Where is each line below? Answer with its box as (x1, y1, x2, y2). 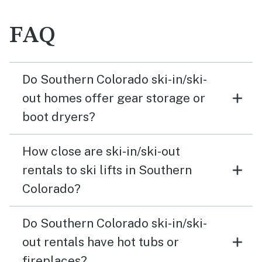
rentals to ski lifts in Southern (22, 163, 192, 177)
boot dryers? (22, 109, 95, 124)
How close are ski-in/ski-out (22, 144, 180, 158)
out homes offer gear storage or (22, 91, 205, 105)
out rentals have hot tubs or (22, 235, 179, 249)
